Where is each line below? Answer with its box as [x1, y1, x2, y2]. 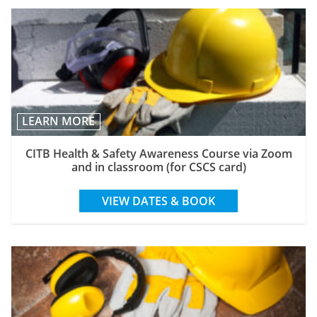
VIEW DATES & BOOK [102, 193, 215, 209]
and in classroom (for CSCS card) [71, 159, 246, 175]
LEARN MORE [22, 113, 96, 129]
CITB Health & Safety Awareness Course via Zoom [25, 146, 292, 162]
